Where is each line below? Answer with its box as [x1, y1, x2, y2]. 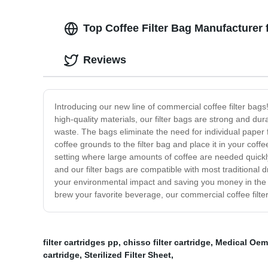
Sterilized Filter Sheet [84, 250, 171, 260]
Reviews [83, 54, 126, 66]
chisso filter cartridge [123, 237, 211, 248]
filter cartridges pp [43, 237, 118, 248]
